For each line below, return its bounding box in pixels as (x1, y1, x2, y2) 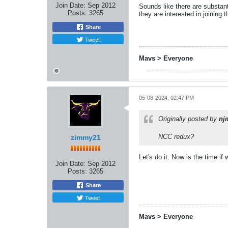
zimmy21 (70, 133, 101, 141)
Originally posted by (158, 115, 219, 123)
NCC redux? (158, 132, 194, 140)
